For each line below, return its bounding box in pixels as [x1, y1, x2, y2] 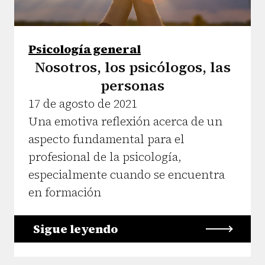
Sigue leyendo [33, 220, 118, 237]
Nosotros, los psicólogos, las [34, 57, 231, 77]
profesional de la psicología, [28, 148, 182, 165]
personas [101, 75, 164, 95]
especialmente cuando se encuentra [28, 166, 225, 183]
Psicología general [28, 40, 141, 57]
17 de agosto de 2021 [28, 95, 137, 112]
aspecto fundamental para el [28, 130, 185, 147]
